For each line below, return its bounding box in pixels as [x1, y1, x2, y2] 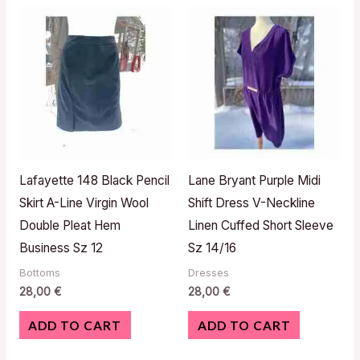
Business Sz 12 [18, 239, 103, 256]
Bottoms [18, 265, 60, 279]
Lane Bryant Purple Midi [188, 172, 321, 188]
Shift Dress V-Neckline [188, 194, 315, 211]
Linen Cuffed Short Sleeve [188, 217, 333, 233]
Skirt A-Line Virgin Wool [18, 194, 149, 211]
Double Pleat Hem [18, 217, 121, 233]
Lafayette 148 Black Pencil [18, 172, 170, 188]
